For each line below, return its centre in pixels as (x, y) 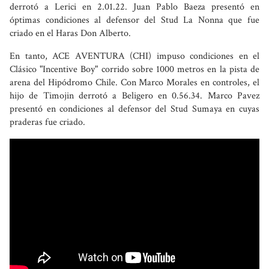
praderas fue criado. (47, 122)
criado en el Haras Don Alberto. (70, 33)
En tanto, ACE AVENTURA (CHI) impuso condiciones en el (134, 56)
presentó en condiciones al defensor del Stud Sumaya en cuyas (134, 109)
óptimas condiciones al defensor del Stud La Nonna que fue (134, 20)
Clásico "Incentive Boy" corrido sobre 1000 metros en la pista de (134, 69)
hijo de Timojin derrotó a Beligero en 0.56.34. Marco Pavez (134, 95)
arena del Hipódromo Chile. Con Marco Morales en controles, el (134, 82)
